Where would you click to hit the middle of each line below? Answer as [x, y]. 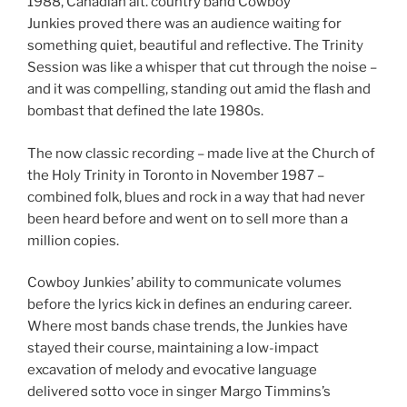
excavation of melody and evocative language [172, 370]
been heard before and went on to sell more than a [188, 218]
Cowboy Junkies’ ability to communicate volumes [184, 283]
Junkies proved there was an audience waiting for [184, 24]
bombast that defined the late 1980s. [147, 111]
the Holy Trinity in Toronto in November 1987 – [176, 175]
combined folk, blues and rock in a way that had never [196, 197]
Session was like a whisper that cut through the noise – [202, 68]
